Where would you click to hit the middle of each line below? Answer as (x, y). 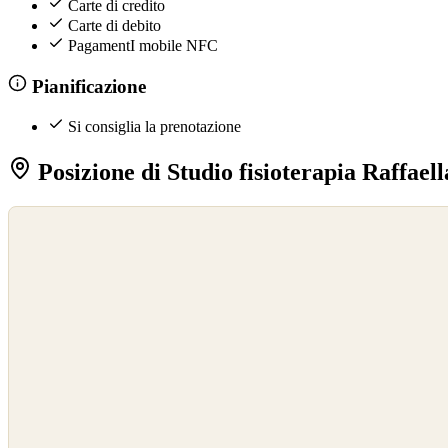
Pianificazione (86, 86)
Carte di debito (114, 25)
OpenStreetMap (52, 238)
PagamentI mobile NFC (143, 45)
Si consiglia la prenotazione (154, 127)
